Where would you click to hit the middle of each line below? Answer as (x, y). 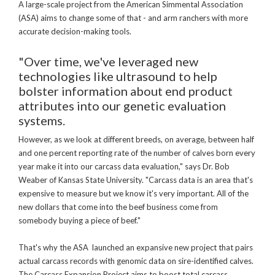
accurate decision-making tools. (76, 32)
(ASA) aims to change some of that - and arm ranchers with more (133, 18)
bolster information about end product (126, 91)
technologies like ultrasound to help (118, 76)
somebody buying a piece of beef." (79, 221)
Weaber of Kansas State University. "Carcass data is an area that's (136, 180)
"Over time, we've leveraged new (108, 62)
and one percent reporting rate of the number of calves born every (137, 153)
